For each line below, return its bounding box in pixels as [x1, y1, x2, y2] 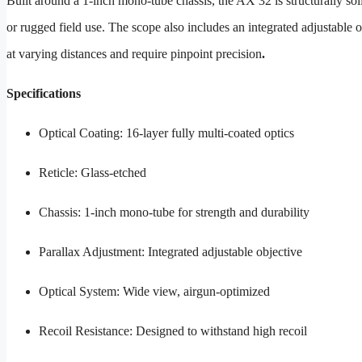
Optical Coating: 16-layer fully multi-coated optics [39, 126, 294, 141]
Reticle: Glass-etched [39, 166, 146, 180]
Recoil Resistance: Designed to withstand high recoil [39, 324, 307, 339]
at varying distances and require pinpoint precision [6, 47, 262, 61]
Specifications [6, 86, 81, 101]
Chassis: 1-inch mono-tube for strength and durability [39, 205, 309, 220]
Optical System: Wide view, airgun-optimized [39, 284, 270, 299]
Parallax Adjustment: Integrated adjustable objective [39, 245, 302, 259]
